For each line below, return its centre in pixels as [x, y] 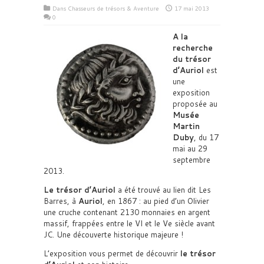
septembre [192, 160]
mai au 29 [190, 148]
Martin [186, 126]
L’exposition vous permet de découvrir [112, 253]
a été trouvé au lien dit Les [163, 190]
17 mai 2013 [192, 8]
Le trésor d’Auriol [80, 190]
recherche [193, 48]
